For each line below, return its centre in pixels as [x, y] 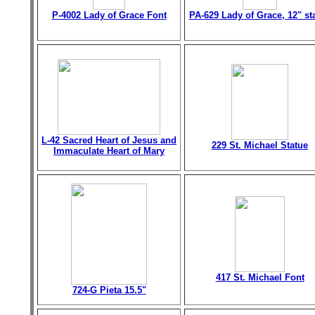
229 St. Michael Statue [260, 145]
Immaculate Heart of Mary [109, 151]
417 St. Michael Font [260, 277]
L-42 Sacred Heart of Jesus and [109, 140]
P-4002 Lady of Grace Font [109, 15]
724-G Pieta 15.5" [109, 290]
